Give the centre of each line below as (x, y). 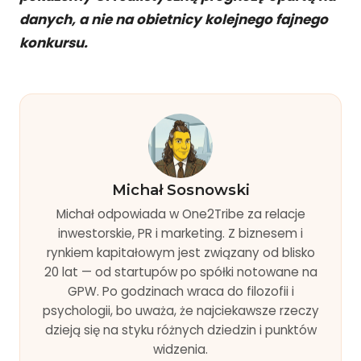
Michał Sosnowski (180, 189)
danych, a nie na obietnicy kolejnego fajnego (174, 19)
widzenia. (180, 349)
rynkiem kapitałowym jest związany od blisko (180, 252)
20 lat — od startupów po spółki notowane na (180, 272)
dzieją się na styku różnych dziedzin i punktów (180, 330)
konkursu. (54, 42)
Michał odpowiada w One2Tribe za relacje (180, 214)
